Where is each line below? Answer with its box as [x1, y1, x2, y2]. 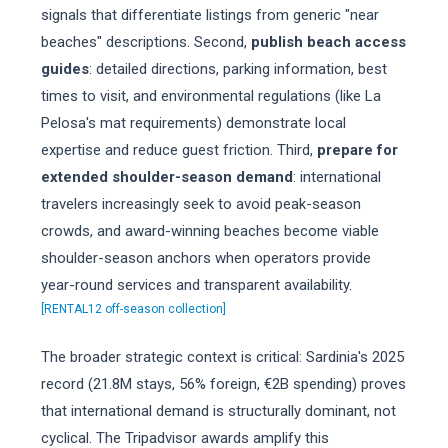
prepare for [316, 141, 398, 159]
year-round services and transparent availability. [40, 276, 352, 294]
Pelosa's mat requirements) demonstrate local [40, 114, 346, 132]
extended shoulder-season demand [40, 168, 293, 186]
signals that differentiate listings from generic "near [40, 6, 379, 24]
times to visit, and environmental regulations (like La [40, 87, 381, 105]
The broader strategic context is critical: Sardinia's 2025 [40, 348, 404, 366]
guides [40, 60, 89, 78]
